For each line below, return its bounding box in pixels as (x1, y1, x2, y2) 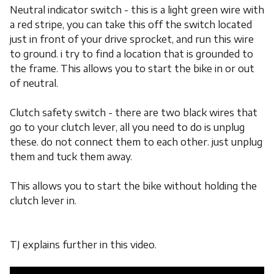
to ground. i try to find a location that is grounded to (10, 48, 253, 60)
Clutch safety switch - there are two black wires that (10, 106, 257, 119)
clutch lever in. (10, 194, 76, 207)
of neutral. (10, 77, 58, 89)
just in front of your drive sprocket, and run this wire (10, 33, 254, 45)
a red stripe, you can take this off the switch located (10, 18, 252, 31)
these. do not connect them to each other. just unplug (10, 136, 262, 148)
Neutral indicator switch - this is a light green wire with (10, 4, 264, 16)
